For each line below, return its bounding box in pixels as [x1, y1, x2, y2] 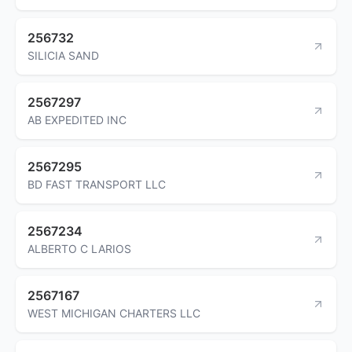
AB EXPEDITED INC [27, 112, 126, 126]
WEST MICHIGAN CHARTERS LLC [27, 306, 200, 320]
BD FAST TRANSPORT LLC [27, 177, 166, 191]
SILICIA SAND [27, 48, 99, 62]
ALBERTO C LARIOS [27, 241, 131, 255]
